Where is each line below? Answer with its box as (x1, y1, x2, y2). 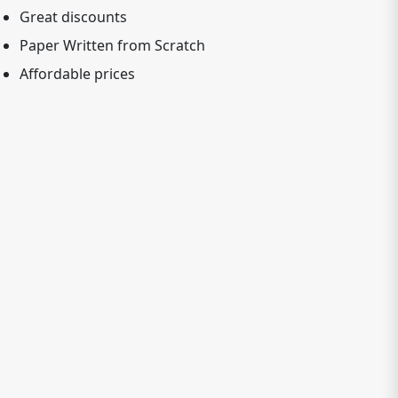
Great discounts (20, 7, 127, 27)
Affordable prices (20, 64, 135, 84)
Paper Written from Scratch (20, 36, 205, 55)
